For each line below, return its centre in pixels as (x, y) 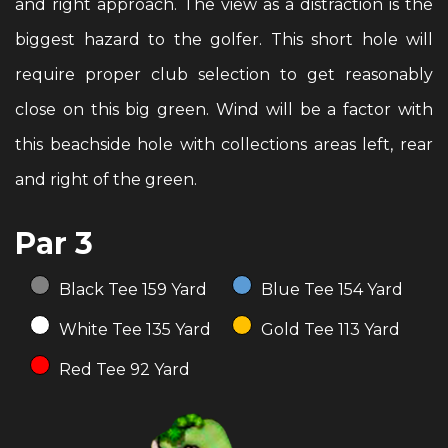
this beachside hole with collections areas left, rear (224, 144)
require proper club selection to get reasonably (224, 74)
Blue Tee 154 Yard (329, 289)
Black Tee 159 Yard (131, 289)
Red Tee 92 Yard (122, 369)
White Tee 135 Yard (133, 329)
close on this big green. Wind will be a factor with (224, 109)
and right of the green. (106, 179)
